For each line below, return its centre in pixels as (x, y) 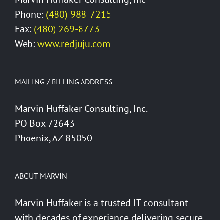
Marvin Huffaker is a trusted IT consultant (101, 203)
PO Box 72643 (45, 124)
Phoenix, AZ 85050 (54, 138)
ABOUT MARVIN (41, 176)
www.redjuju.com (74, 44)
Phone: (30, 14)
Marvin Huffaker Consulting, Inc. (81, 109)
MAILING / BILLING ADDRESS (64, 82)
